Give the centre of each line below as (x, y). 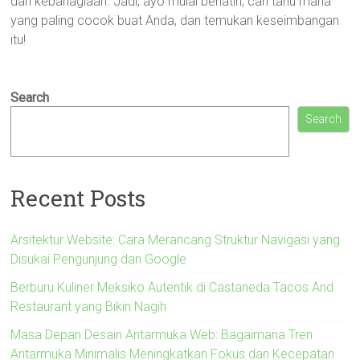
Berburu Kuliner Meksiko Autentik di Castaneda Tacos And (172, 287)
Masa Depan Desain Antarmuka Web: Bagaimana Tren (162, 334)
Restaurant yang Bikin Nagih (89, 306)
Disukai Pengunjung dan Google (99, 259)
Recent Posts (78, 198)
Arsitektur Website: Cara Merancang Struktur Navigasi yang (176, 239)
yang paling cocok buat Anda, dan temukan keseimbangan (175, 20)
